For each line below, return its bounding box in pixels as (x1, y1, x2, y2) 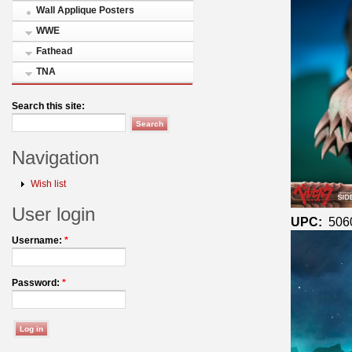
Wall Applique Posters (36, 5, 134, 16)
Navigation (12, 147, 99, 168)
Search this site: (12, 101, 85, 112)
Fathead (36, 46, 72, 57)
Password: (12, 277, 62, 288)
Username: (12, 235, 64, 246)
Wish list (31, 178, 66, 189)
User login (12, 203, 95, 225)
